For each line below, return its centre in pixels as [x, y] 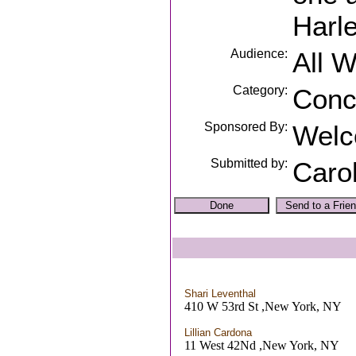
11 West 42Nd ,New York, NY [262, 345]
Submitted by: [249, 163]
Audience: [259, 54]
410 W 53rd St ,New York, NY [263, 306]
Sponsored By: [246, 127]
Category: [260, 90]
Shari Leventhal [220, 294]
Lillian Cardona [218, 333]
